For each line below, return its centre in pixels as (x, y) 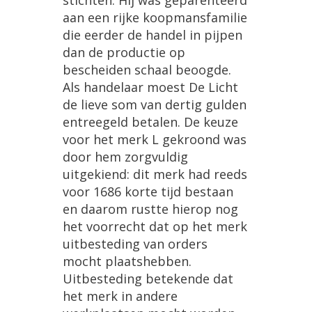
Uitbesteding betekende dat (148, 279)
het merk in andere (120, 296)
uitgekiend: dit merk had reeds (155, 174)
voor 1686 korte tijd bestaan (148, 192)
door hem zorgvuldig (125, 157)
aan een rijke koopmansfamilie (155, 18)
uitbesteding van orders (135, 244)
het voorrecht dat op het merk (155, 227)
